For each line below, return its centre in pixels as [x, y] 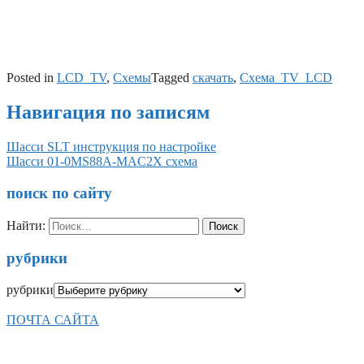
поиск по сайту [59, 193]
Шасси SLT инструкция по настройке [111, 147]
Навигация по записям [108, 113]
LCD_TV [82, 78]
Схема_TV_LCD [286, 78]
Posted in [32, 78]
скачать [213, 78]
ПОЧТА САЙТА [53, 319]
